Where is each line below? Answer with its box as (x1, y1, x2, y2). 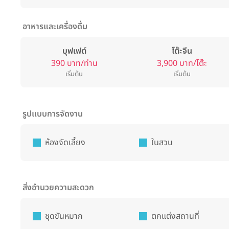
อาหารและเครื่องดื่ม (22, 20, 87, 33)
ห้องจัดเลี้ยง (45, 136, 85, 149)
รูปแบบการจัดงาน (22, 108, 83, 120)
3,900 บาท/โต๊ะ (157, 57, 207, 70)
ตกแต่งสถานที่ (151, 210, 199, 222)
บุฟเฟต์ (62, 45, 86, 57)
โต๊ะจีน (171, 45, 192, 57)
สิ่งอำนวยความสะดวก (22, 181, 94, 194)
